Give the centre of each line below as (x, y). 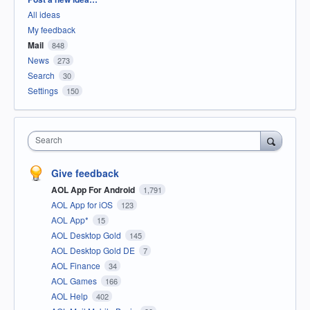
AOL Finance (77, 265)
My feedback (52, 29)
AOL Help (71, 295)
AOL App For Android (94, 189)
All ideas (44, 14)
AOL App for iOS (83, 204)
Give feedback (85, 173)
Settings (43, 90)
